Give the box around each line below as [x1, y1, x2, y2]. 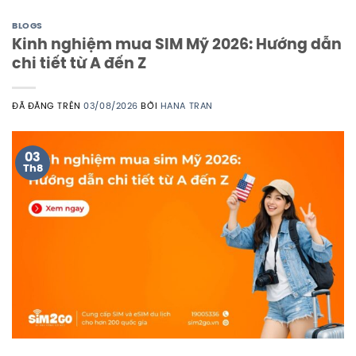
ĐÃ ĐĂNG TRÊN [12, 101, 84, 111]
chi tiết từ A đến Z [12, 56, 146, 72]
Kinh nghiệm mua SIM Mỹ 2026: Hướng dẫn [12, 37, 342, 53]
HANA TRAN [160, 101, 213, 111]
